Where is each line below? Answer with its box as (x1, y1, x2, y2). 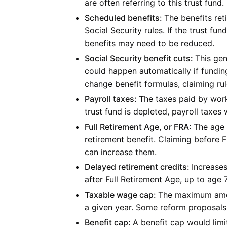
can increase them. (85, 146, 157, 157)
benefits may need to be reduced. (85, 38, 214, 49)
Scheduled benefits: (85, 13, 164, 23)
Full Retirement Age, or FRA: (85, 121, 194, 132)
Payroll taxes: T (85, 93, 144, 104)
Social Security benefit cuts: (85, 53, 195, 63)
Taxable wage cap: (85, 190, 158, 200)
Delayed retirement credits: (85, 162, 192, 172)
